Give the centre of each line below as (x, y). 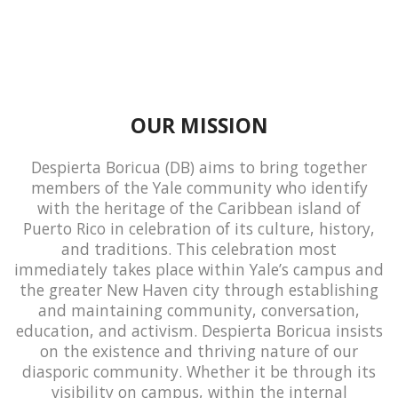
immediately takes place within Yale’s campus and (199, 270)
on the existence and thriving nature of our (199, 351)
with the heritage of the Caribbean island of (199, 208)
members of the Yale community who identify (199, 188)
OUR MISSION (199, 126)
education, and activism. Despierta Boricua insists (199, 331)
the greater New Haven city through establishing (199, 290)
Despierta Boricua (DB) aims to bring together (199, 167)
